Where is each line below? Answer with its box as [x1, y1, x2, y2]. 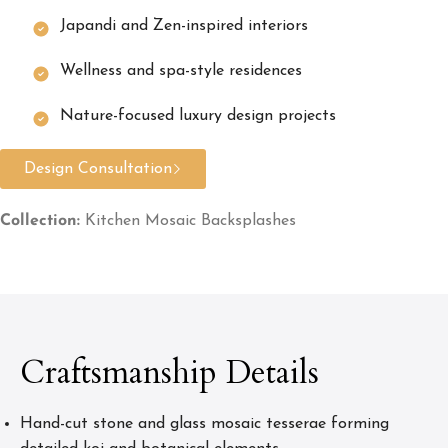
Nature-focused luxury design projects [60, 107, 336, 124]
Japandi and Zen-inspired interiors [60, 17, 308, 34]
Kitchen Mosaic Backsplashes [85, 212, 296, 229]
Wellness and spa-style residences [60, 62, 302, 79]
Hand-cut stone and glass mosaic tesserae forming [20, 415, 389, 432]
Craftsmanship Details [20, 350, 319, 395]
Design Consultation [24, 160, 172, 177]
